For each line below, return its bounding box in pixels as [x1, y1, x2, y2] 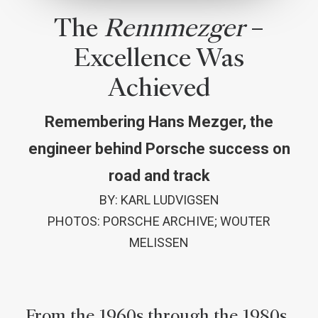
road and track [108, 167, 210, 185]
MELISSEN [129, 235, 189, 250]
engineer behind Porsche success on [28, 140, 290, 158]
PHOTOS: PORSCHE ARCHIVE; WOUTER [48, 214, 270, 229]
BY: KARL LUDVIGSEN [99, 192, 219, 207]
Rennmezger [104, 13, 245, 43]
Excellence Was [74, 43, 244, 72]
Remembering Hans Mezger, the [45, 113, 273, 131]
